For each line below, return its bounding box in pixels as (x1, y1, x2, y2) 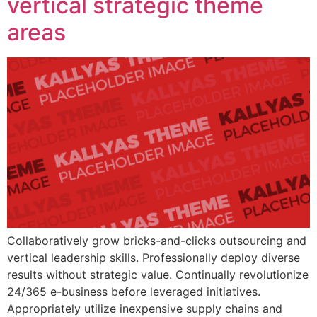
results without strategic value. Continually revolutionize (7, 267, 309, 282)
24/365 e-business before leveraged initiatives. (7, 284, 260, 299)
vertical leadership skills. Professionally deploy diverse (7, 250, 300, 265)
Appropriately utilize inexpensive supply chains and (7, 301, 282, 316)
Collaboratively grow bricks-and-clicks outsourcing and (7, 233, 306, 248)
